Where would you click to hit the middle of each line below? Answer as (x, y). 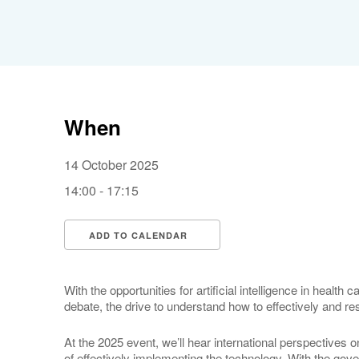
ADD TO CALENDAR (138, 235)
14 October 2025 (118, 165)
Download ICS (134, 264)
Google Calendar (284, 264)
